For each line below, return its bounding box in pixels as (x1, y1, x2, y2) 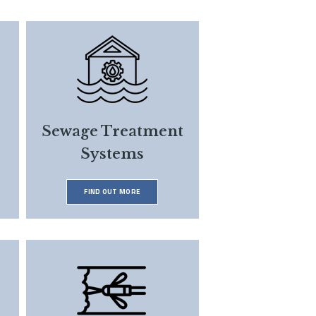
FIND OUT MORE (84, 186, 141, 197)
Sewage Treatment (41, 123, 183, 140)
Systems (80, 145, 145, 163)
